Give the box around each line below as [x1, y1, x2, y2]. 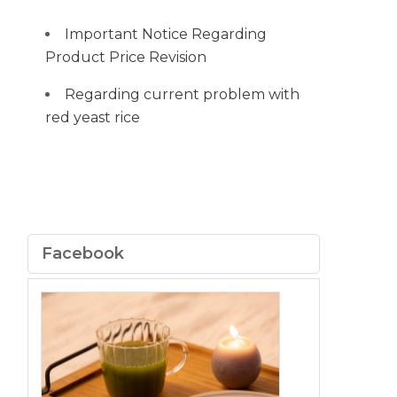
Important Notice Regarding [65, 26, 267, 43]
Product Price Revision [45, 49, 206, 66]
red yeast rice [45, 109, 140, 126]
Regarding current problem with [65, 86, 300, 103]
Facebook [42, 244, 124, 263]
